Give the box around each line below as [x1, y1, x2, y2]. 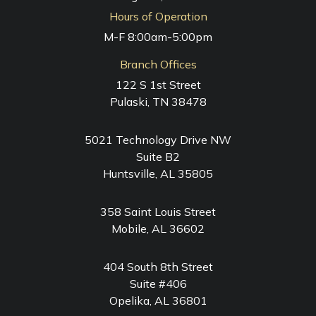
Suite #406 [129, 276, 187, 291]
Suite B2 [136, 149, 180, 164]
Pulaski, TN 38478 [109, 94, 207, 109]
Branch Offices [119, 56, 197, 71]
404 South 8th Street [103, 259, 213, 274]
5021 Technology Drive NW [85, 132, 231, 147]
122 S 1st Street [115, 77, 201, 92]
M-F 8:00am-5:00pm [104, 29, 212, 44]
